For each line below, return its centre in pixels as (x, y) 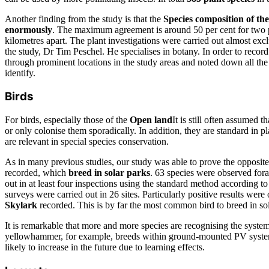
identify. (20, 73)
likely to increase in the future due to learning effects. (105, 247)
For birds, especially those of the (67, 120)
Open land (151, 120)
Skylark (21, 205)
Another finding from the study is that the (84, 19)
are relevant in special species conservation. (87, 142)
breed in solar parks (109, 173)
